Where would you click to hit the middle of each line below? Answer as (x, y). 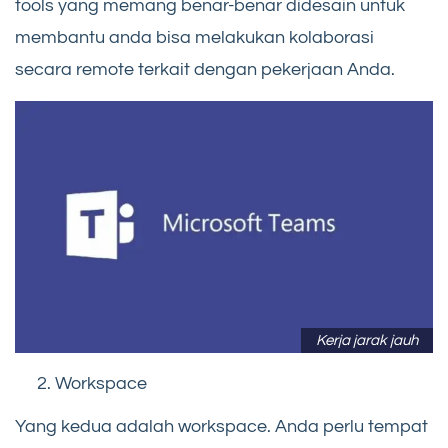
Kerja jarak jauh (367, 340)
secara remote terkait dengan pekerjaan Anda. (205, 69)
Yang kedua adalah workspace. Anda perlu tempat (221, 427)
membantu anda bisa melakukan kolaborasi (194, 37)
